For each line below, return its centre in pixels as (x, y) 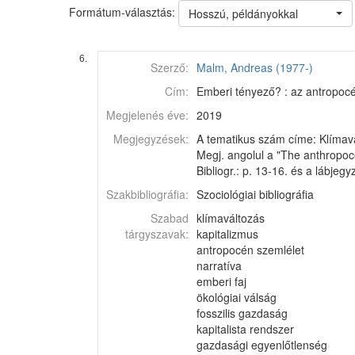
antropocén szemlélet (250, 250)
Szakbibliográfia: (147, 194)
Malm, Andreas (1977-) (255, 67)
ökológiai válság (237, 297)
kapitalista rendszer (245, 329)
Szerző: (170, 67)
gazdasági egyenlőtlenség (262, 345)
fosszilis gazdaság (242, 313)
